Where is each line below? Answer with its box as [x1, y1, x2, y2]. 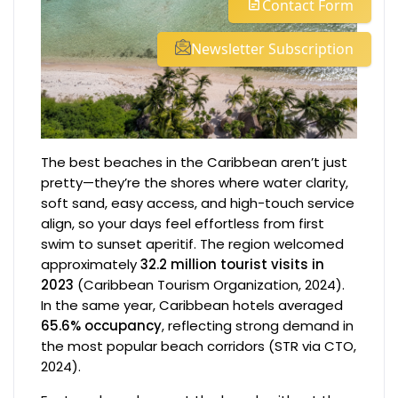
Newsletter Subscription [191, 39, 354, 59]
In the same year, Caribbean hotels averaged [41, 295, 344, 314]
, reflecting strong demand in [162, 315, 354, 335]
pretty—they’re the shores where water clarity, [41, 172, 349, 192]
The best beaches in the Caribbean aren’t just [41, 152, 348, 171]
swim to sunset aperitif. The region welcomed [41, 234, 345, 253]
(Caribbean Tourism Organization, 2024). [74, 275, 346, 294]
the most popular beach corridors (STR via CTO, [41, 336, 357, 355]
